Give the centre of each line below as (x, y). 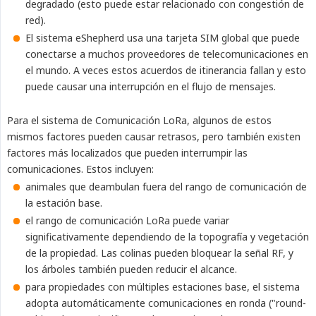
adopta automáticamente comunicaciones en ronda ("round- (166, 303)
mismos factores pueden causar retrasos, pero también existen (154, 137)
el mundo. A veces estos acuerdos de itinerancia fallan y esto (166, 71)
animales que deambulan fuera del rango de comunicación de (166, 187)
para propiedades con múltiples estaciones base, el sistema (163, 287)
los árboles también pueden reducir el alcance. (131, 269)
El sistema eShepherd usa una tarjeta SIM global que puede (163, 38)
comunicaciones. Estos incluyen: (80, 169)
